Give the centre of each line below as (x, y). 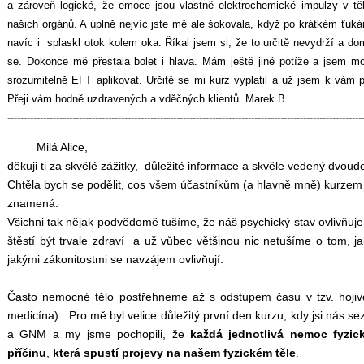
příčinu (27, 352)
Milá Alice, (48, 147)
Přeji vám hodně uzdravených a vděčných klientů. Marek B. (149, 99)
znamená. (33, 203)
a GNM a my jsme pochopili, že (99, 334)
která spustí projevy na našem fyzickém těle (174, 352)
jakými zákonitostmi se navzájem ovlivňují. (115, 259)
